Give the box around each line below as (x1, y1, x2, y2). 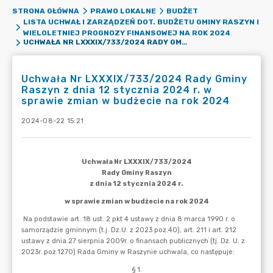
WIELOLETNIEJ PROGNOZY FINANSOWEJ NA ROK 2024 (23, 29, 230, 37)
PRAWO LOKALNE (90, 7, 156, 15)
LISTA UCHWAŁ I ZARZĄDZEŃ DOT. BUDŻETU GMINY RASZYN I (23, 18, 259, 26)
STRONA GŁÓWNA (12, 7, 79, 15)
